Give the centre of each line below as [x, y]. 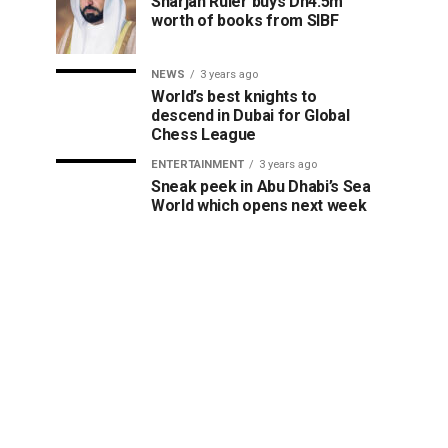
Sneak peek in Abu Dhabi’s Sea [261, 186]
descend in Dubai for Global [250, 115]
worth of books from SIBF [245, 20]
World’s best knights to [234, 96]
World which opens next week [259, 205]
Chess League [204, 134]
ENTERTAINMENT [197, 164]
